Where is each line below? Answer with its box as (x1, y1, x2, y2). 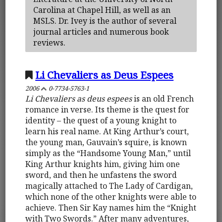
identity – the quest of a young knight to (25, 114, 177, 126)
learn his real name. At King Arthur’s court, (25, 125, 189, 137)
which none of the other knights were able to (25, 191, 197, 202)
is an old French (132, 93, 194, 104)
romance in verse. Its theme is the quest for (25, 104, 190, 115)
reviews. (33, 37, 66, 48)
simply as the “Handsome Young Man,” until (25, 147, 191, 159)
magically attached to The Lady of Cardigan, (25, 180, 193, 191)
